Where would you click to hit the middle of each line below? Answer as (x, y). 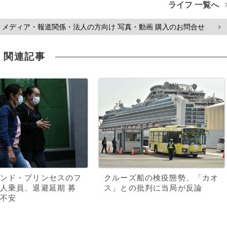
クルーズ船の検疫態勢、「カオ (161, 178)
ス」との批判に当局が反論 (153, 188)
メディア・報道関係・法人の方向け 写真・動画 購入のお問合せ (103, 27)
